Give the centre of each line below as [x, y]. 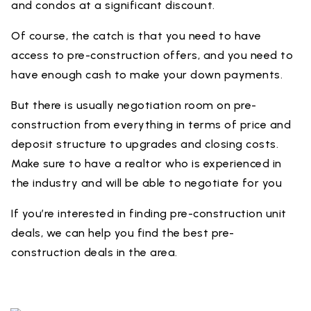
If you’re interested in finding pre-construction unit [149, 213]
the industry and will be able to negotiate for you [146, 183]
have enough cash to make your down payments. [149, 75]
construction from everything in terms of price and [151, 125]
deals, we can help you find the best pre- [123, 233]
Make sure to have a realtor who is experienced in [146, 163]
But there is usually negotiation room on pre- [134, 105]
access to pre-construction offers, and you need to [152, 55]
